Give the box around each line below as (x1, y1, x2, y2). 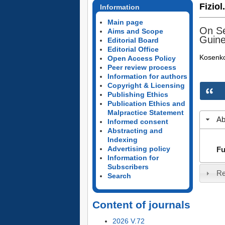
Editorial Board (107, 36, 159, 44)
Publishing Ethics (107, 90, 168, 98)
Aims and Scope (107, 27, 163, 35)
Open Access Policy (107, 54, 176, 62)
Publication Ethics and (107, 99, 185, 107)
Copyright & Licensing (107, 81, 185, 89)
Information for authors (107, 72, 187, 80)
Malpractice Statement (107, 108, 184, 117)
